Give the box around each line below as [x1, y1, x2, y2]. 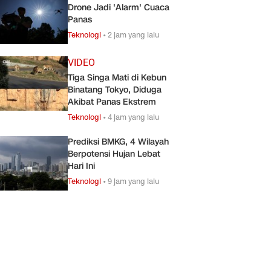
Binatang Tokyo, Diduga [68, 83, 162, 96]
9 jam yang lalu [108, 175, 159, 186]
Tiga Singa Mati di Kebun [68, 71, 166, 83]
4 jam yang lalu [108, 111, 159, 122]
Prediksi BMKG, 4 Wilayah [68, 135, 169, 148]
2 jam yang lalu [108, 29, 159, 40]
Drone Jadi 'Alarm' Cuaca [68, 1, 169, 13]
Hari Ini [68, 160, 95, 172]
